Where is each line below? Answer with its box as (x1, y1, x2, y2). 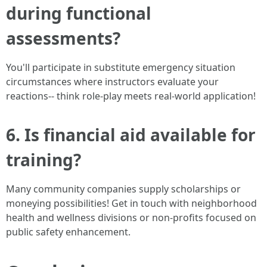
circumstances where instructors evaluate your (6, 74, 219, 88)
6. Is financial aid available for (6, 123, 256, 146)
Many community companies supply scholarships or (6, 182, 241, 195)
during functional (6, 1, 151, 24)
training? (6, 148, 81, 171)
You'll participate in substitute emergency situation (6, 60, 235, 74)
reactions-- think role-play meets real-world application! (6, 89, 256, 103)
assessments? (6, 26, 120, 49)
